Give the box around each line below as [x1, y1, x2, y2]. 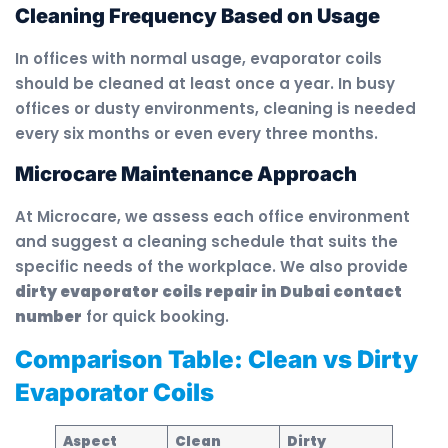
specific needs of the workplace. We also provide [15, 255, 408, 277]
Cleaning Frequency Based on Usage [15, 3, 380, 28]
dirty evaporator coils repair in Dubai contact [15, 280, 402, 302]
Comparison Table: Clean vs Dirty [15, 345, 418, 375]
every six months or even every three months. [15, 122, 378, 144]
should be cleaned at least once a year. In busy [15, 72, 395, 94]
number [15, 305, 82, 327]
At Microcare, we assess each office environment [15, 205, 410, 227]
